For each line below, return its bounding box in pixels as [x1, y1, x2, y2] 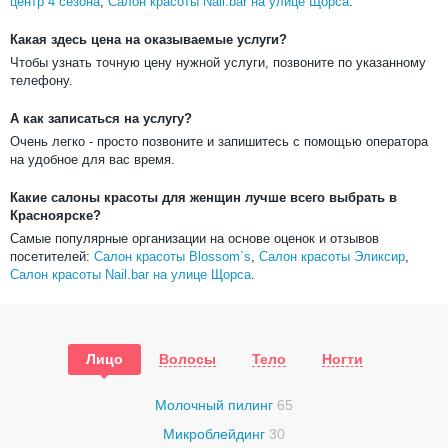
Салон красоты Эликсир [259, 249, 405, 264]
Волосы [158, 351, 216, 367]
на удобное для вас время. [10, 152, 175, 167]
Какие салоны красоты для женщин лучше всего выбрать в [10, 190, 397, 205]
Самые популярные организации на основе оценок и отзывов [10, 231, 379, 246]
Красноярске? [10, 208, 101, 223]
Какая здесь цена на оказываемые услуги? [10, 32, 287, 47]
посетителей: [10, 249, 94, 264]
